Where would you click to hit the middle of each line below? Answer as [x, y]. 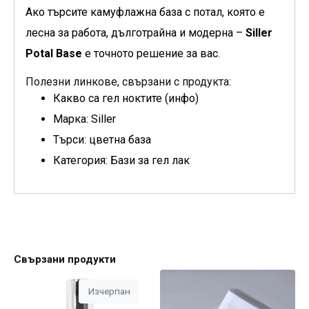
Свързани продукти [65, 260]
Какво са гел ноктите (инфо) [126, 99]
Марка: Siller [84, 119]
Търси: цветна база [102, 140]
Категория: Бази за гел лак [121, 161]
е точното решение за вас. [151, 54]
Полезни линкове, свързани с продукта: [128, 82]
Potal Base [54, 54]
